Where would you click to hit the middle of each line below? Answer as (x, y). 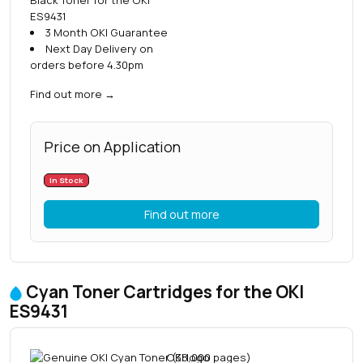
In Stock (66, 180)
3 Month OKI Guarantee (106, 32)
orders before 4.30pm (87, 64)
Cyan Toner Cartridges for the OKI (165, 292)
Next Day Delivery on (99, 48)
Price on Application (112, 146)
